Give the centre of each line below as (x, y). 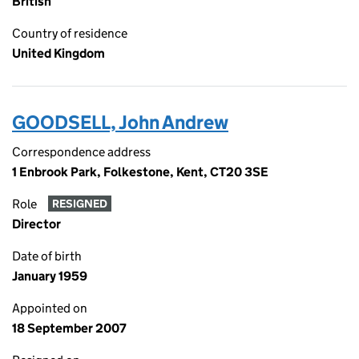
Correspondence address (81, 152)
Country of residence (70, 33)
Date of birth (47, 256)
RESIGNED (79, 204)
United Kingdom (58, 53)
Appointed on (50, 308)
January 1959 (50, 276)
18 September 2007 (69, 328)
